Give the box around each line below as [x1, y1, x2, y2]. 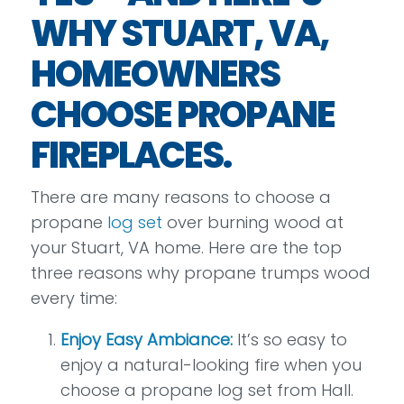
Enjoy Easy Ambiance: [60, 328, 233, 352]
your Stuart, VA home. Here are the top [30, 236, 342, 259]
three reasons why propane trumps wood [30, 262, 371, 284]
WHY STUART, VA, [30, 8, 329, 59]
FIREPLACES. [30, 130, 231, 180]
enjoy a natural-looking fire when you [60, 353, 362, 377]
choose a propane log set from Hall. [60, 379, 353, 402]
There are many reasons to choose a [30, 186, 331, 208]
